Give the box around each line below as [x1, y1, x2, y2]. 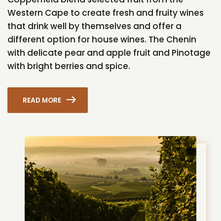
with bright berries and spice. [7, 60, 130, 72]
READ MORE [23, 95, 62, 105]
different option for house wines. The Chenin [7, 33, 196, 45]
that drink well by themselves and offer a [7, 20, 182, 32]
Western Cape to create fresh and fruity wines [7, 6, 204, 19]
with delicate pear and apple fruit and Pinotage [7, 46, 211, 59]
